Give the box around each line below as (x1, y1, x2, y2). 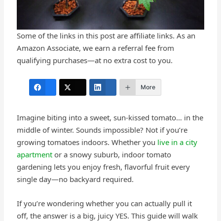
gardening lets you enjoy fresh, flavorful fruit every (16, 161, 190, 172)
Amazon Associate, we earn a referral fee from (16, 42, 174, 53)
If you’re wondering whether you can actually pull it (16, 198, 192, 208)
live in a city (157, 137, 197, 147)
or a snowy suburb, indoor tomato (52, 149, 171, 159)
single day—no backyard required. (16, 174, 134, 184)
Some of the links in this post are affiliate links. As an (16, 30, 195, 40)
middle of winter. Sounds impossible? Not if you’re (16, 124, 187, 135)
